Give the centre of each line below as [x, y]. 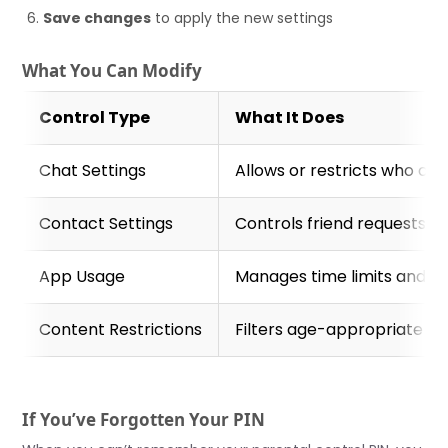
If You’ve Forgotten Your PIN [144, 419]
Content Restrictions [121, 329]
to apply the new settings [242, 18]
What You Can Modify [112, 71]
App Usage [82, 276]
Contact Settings [106, 223]
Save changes [97, 18]
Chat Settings [93, 170]
